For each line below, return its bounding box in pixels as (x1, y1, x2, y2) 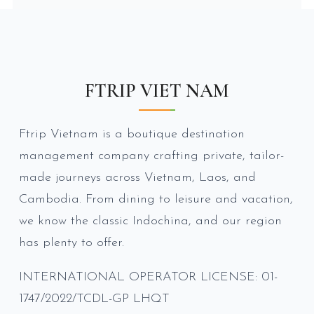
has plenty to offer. (19, 235, 124, 250)
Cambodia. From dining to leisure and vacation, (19, 192, 293, 206)
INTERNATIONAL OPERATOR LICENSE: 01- (19, 270, 278, 284)
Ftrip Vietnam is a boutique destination (19, 127, 245, 141)
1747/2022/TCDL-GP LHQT (19, 292, 170, 306)
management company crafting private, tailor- (19, 149, 284, 163)
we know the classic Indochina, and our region (19, 214, 282, 228)
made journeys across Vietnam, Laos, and (19, 170, 256, 184)
